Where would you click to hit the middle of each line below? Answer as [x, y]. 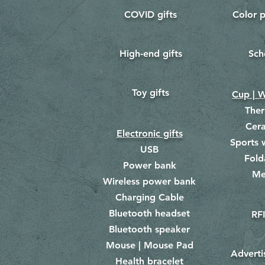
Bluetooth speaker [149, 229]
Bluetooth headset [149, 213]
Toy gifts [151, 93]
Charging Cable [149, 197]
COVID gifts [151, 14]
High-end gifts [151, 54]
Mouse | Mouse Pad [149, 245]
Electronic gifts [149, 133]
